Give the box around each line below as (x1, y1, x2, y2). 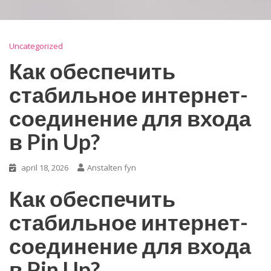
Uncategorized (9, 41, 63, 52)
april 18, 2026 (21, 162, 68, 174)
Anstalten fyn (87, 162, 136, 174)
